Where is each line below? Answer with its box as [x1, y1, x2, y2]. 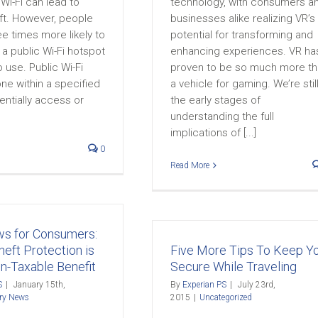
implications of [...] [170, 126, 256, 139]
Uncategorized [199, 292, 252, 302]
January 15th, [13, 280, 65, 290]
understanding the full [170, 110, 274, 123]
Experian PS [182, 280, 226, 290]
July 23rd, [238, 280, 275, 290]
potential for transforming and [170, 28, 313, 41]
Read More [170, 160, 209, 170]
